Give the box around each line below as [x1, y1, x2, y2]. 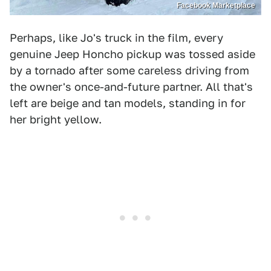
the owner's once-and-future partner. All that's [10, 80, 253, 93]
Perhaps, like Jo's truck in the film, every [10, 31, 223, 44]
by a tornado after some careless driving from [10, 64, 249, 77]
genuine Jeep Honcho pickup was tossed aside [10, 47, 255, 60]
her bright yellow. [10, 113, 102, 126]
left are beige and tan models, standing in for [10, 96, 246, 109]
